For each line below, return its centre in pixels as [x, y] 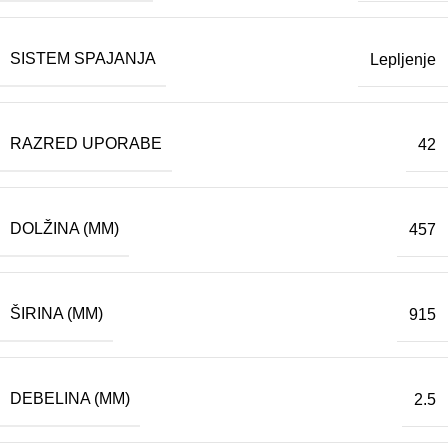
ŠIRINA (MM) [56, 314]
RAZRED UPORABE [86, 144]
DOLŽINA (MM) [64, 229]
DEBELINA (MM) [70, 399]
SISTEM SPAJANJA [83, 59]
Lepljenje [403, 59]
